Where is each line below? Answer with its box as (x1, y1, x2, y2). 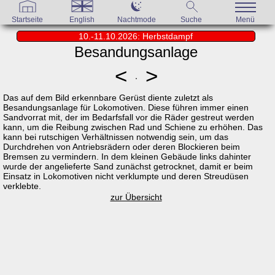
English (69, 15, 95, 24)
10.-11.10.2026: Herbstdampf (79, 31, 193, 41)
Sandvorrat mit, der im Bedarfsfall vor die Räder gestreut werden (3, 112, 254, 122)
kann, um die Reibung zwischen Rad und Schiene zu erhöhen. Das (3, 122, 263, 132)
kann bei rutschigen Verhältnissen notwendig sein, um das (3, 132, 228, 142)
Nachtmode (117, 15, 157, 24)
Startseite (12, 15, 44, 24)
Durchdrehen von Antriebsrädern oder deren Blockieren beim (3, 142, 240, 152)
